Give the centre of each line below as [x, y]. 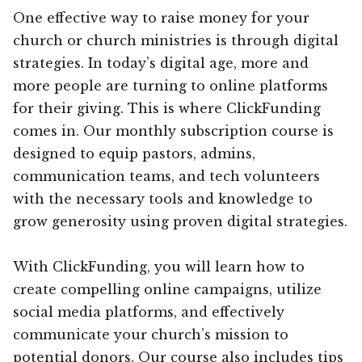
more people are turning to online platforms [170, 85]
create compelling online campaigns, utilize [167, 289]
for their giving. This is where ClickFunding [167, 108]
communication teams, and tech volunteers [166, 176]
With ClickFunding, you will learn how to [159, 266]
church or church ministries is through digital [176, 40]
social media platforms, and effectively [149, 311]
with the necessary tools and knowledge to [163, 198]
